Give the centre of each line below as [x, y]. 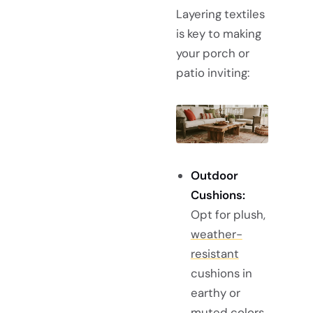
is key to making [219, 34]
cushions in [221, 274]
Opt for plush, [228, 215]
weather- [216, 234]
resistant [214, 254]
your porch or [213, 53]
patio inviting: [213, 73]
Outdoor [214, 176]
